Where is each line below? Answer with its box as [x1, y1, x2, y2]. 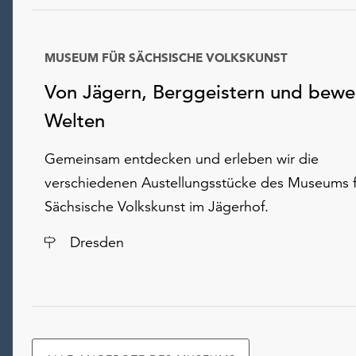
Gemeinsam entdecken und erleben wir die [44, 149, 319, 168]
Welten [44, 109, 105, 133]
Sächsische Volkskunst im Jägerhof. [44, 197, 269, 216]
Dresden [70, 233, 124, 252]
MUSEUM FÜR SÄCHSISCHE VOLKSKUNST [44, 50, 288, 66]
